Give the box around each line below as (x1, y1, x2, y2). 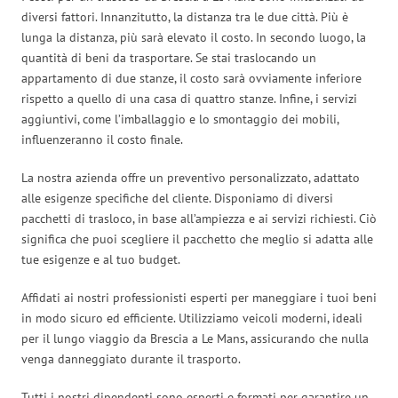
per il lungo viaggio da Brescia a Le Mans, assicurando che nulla (21, 330, 369, 346)
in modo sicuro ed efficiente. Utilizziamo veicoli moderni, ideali (21, 309, 362, 326)
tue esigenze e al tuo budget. (21, 251, 180, 267)
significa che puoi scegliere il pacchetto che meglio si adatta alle (21, 230, 373, 247)
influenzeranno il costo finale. (21, 131, 183, 147)
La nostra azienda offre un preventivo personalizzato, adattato (21, 169, 360, 186)
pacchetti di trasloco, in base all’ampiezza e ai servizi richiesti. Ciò (21, 210, 377, 227)
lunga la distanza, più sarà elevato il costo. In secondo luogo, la (21, 28, 366, 45)
